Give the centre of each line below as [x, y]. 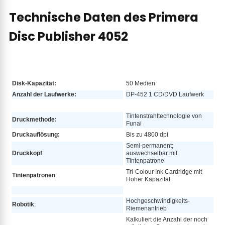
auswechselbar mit [152, 153]
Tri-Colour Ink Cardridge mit [164, 172]
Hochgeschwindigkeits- [158, 201]
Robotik [23, 204]
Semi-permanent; [150, 145]
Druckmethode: [34, 119]
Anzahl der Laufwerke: [44, 94]
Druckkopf [27, 153]
